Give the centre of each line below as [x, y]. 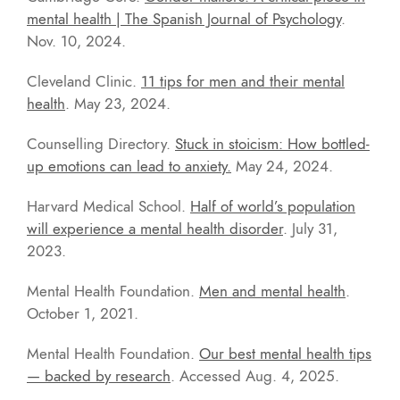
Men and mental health [272, 291]
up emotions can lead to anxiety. [129, 166]
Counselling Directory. [101, 143]
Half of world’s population [273, 206]
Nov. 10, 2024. [76, 41]
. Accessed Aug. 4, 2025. [255, 375]
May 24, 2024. [282, 166]
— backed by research [99, 375]
